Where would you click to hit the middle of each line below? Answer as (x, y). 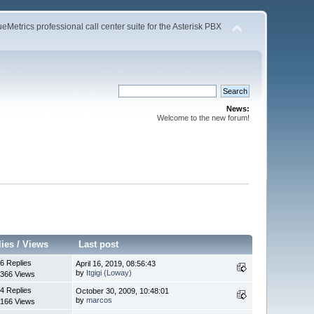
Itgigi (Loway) (109, 272)
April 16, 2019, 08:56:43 (116, 263)
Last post (99, 244)
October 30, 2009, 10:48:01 (123, 291)
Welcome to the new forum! (203, 118)
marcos (100, 300)
